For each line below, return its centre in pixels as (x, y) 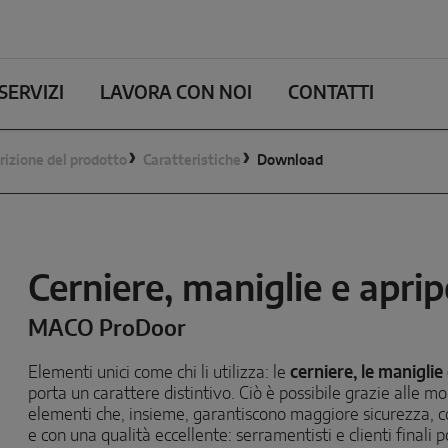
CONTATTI (331, 94)
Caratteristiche (192, 161)
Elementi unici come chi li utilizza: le (159, 372)
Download (290, 161)
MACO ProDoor (107, 329)
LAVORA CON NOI (176, 94)
